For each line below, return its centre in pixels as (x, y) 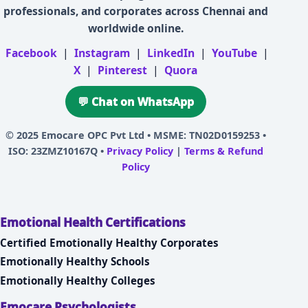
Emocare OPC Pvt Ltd (92, 135)
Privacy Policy (140, 151)
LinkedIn (170, 53)
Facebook (31, 53)
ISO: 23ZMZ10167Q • (57, 151)
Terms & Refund (223, 151)
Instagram (102, 53)
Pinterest (123, 70)
